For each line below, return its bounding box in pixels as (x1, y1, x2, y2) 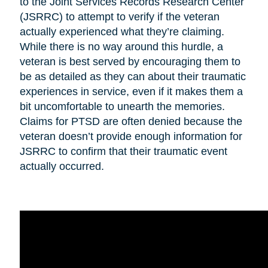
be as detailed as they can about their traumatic (19, 71, 246, 83)
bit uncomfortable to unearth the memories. (19, 100, 225, 113)
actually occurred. (19, 160, 110, 173)
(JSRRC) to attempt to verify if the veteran (19, 11, 220, 23)
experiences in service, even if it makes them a (19, 86, 243, 98)
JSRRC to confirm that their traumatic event (19, 145, 227, 158)
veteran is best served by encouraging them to (19, 56, 240, 68)
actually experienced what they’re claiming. (19, 26, 224, 38)
